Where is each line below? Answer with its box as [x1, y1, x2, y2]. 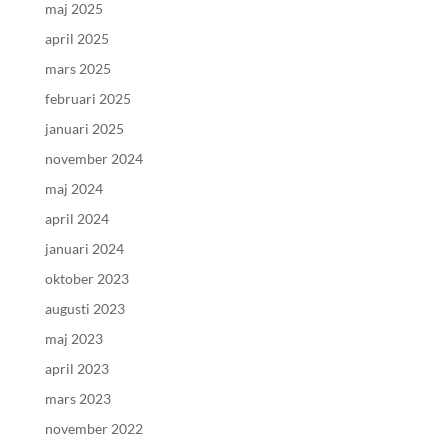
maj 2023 [44, 330, 103, 347]
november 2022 [44, 420, 143, 437]
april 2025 [44, 30, 109, 47]
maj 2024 [44, 180, 103, 197]
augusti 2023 [44, 300, 125, 317]
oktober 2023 [44, 270, 129, 287]
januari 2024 [44, 240, 124, 257]
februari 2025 [44, 90, 131, 107]
